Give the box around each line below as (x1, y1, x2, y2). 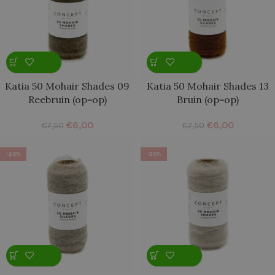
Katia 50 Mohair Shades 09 (5, 79, 130, 92)
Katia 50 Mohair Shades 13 (147, 79, 269, 92)
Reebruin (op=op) (28, 93, 107, 106)
